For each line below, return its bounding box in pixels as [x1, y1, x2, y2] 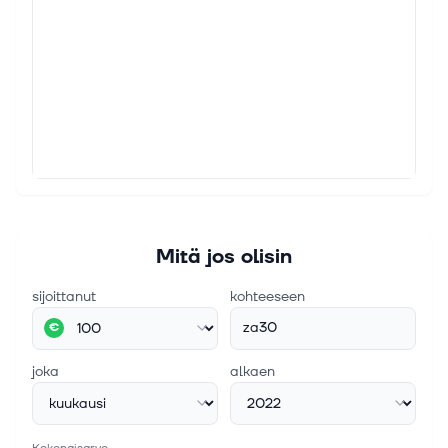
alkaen [230, 361, 275, 381]
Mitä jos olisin [156, 243, 292, 270]
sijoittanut [32, 286, 96, 306]
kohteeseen [230, 286, 305, 306]
